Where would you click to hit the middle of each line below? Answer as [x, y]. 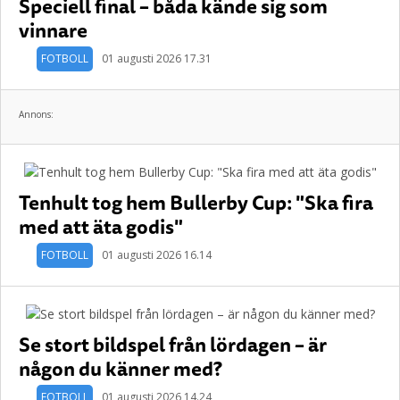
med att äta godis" [101, 226]
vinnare [53, 30]
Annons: [36, 114]
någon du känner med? [121, 368]
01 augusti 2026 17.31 [157, 58]
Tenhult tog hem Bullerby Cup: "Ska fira [196, 202]
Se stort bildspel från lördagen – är [173, 344]
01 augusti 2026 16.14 [157, 255]
